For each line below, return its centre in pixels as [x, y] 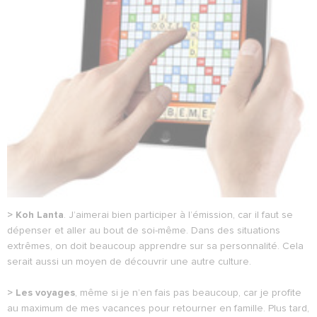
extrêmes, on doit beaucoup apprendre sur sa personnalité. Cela [155, 246]
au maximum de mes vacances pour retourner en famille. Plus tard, [158, 308]
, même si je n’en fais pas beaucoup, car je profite [188, 293]
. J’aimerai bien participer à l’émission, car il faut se [178, 215]
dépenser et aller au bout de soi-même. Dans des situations [144, 230]
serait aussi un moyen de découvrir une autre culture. [129, 261]
